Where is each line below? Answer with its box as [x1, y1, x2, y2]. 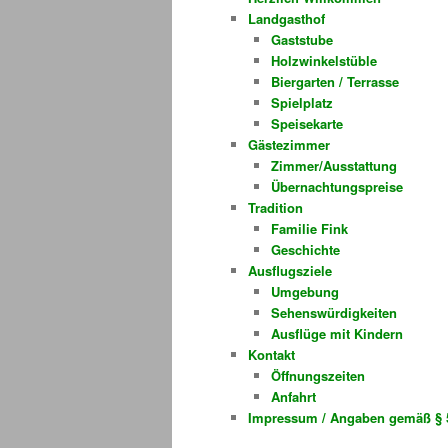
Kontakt [248, 344, 295, 364]
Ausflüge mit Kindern [270, 323, 403, 343]
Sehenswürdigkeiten [270, 302, 397, 322]
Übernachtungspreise [270, 176, 403, 196]
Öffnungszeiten [270, 365, 365, 385]
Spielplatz [270, 92, 333, 112]
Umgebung [270, 281, 339, 301]
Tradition [248, 197, 303, 217]
